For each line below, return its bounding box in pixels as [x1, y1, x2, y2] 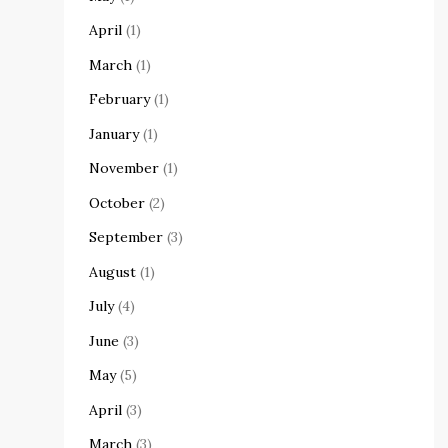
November [89, 159, 159, 178]
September [89, 228, 163, 247]
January [89, 124, 139, 143]
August [89, 262, 136, 281]
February [89, 90, 150, 109]
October [89, 193, 145, 212]
